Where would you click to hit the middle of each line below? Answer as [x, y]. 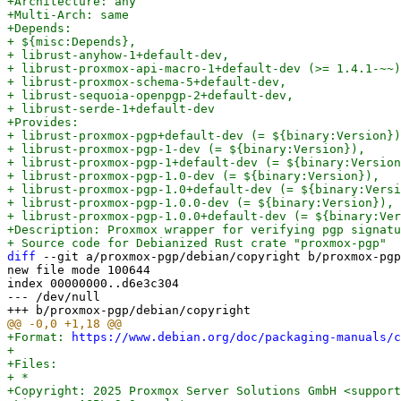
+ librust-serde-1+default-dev [111, 109]
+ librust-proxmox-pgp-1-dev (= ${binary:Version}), [186, 149]
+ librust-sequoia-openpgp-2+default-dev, [150, 95]
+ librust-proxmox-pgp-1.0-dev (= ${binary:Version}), [193, 176]
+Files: [32, 364]
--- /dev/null [54, 297]
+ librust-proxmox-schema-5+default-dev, [147, 82]
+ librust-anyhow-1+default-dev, [118, 55]
